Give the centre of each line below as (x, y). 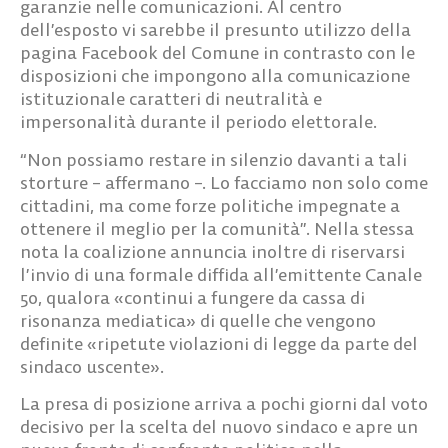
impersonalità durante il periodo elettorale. (198, 122)
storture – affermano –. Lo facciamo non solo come (224, 182)
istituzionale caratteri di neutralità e (171, 99)
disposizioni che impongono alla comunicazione (215, 76)
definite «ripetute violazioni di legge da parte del (219, 343)
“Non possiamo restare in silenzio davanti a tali (213, 159)
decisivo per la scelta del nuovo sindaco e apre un (219, 426)
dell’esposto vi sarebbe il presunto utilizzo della (215, 30)
